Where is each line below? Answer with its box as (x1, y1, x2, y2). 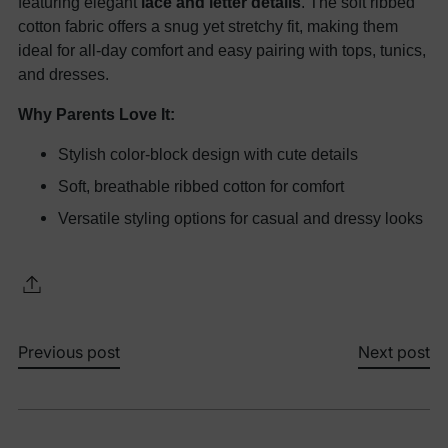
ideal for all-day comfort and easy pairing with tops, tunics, (18, 41, 426, 59)
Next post (358, 342, 430, 362)
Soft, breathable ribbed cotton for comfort (58, 177, 344, 195)
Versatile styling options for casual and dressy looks (58, 209, 423, 227)
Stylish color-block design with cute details (58, 145, 358, 163)
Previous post (18, 342, 120, 362)
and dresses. (18, 65, 109, 83)
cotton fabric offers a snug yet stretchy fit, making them (18, 17, 398, 35)
